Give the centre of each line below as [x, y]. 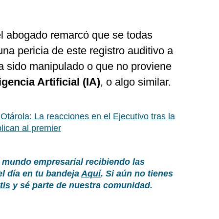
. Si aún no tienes [137, 174]
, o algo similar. [136, 82]
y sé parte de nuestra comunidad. [81, 185]
